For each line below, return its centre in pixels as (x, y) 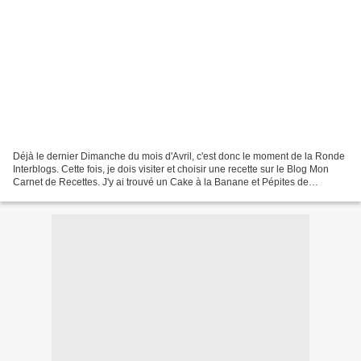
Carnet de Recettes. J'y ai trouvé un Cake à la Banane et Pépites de (161, 182)
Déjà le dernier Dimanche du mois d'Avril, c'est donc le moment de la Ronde (179, 156)
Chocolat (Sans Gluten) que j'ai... (85, 195)
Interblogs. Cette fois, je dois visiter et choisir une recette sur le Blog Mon (171, 169)
